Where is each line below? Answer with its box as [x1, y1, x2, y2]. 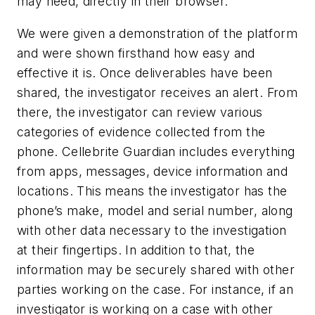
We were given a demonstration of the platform [17, 25, 297, 41]
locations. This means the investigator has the [17, 183, 288, 198]
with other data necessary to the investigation [17, 222, 287, 238]
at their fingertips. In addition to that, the [17, 242, 255, 257]
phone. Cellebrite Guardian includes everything [17, 143, 295, 159]
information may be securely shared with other [17, 262, 295, 277]
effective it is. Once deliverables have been [17, 65, 273, 80]
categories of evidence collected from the [17, 124, 266, 139]
